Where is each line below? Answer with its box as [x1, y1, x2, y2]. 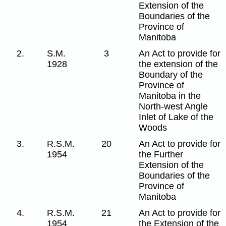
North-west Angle [139, 101, 208, 111]
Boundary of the [139, 69, 203, 80]
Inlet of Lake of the [139, 111, 214, 122]
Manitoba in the [139, 90, 201, 101]
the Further [139, 149, 184, 159]
